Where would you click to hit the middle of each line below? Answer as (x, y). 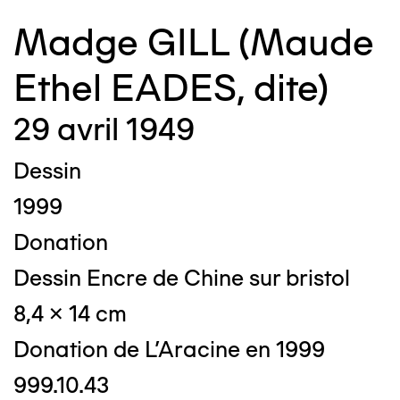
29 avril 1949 (104, 129)
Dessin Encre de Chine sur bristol (182, 278)
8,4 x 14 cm (70, 313)
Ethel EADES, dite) (171, 88)
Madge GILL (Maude (194, 42)
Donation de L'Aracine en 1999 (169, 349)
